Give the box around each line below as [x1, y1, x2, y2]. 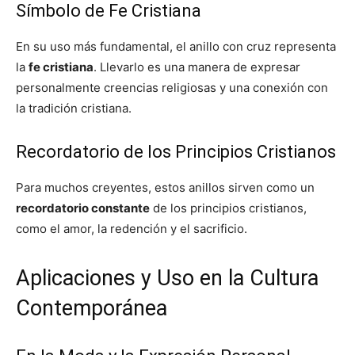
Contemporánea [16, 296, 167, 321]
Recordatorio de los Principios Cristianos [16, 142, 336, 162]
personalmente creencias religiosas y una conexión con [16, 80, 328, 95]
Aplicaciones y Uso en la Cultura [16, 265, 319, 291]
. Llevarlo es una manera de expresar [94, 59, 300, 74]
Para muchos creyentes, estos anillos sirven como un [16, 180, 315, 195]
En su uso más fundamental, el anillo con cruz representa [16, 39, 336, 54]
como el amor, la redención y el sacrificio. [16, 221, 247, 236]
